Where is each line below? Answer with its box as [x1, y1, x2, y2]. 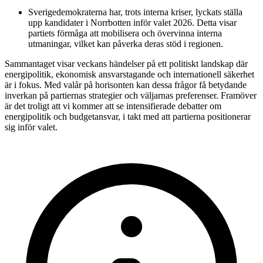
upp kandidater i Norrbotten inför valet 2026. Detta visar [28, 18, 237, 28]
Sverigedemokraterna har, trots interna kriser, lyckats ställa [28, 7, 242, 18]
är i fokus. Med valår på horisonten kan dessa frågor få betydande [5, 80, 247, 90]
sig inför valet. [5, 122, 58, 133]
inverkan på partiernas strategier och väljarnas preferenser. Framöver [5, 90, 257, 101]
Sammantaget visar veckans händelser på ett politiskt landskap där [5, 59, 248, 69]
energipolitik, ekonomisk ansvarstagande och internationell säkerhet [5, 69, 254, 80]
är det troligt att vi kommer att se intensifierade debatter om [5, 101, 221, 112]
